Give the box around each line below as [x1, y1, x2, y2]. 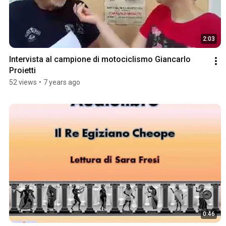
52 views [9, 78, 37, 87]
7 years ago [43, 78, 80, 87]
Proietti [9, 66, 36, 76]
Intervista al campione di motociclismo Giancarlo [9, 54, 191, 65]
